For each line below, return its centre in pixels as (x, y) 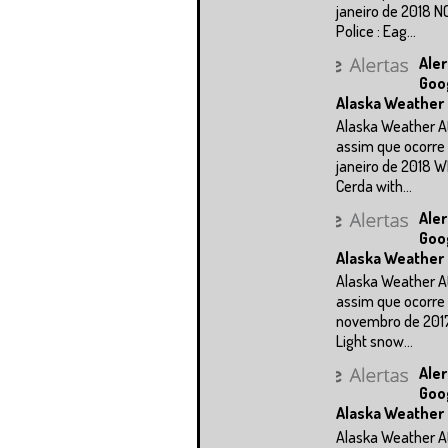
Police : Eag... (376, 30)
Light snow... (374, 341)
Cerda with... (374, 186)
